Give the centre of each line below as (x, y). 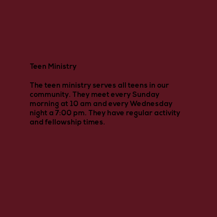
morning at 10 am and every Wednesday (101, 104)
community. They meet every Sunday (94, 95)
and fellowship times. (67, 123)
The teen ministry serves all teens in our (99, 86)
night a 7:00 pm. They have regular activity (105, 113)
